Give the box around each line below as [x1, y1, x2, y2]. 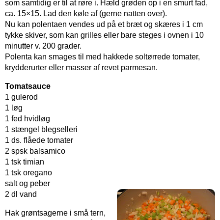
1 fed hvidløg [5, 114, 50, 123]
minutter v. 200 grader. [5, 41, 82, 50]
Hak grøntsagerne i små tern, [5, 208, 106, 217]
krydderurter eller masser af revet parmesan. [5, 63, 158, 72]
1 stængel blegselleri [5, 125, 78, 134]
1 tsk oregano [5, 168, 52, 177]
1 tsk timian [5, 157, 44, 166]
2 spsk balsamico [5, 146, 65, 155]
